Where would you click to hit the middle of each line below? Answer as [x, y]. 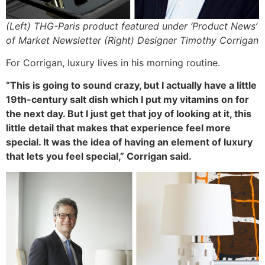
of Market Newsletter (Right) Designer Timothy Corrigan [132, 40]
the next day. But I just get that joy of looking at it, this [129, 114]
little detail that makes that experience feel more [118, 128]
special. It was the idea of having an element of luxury [129, 142]
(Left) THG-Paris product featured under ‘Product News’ [132, 26]
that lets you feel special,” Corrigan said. [99, 156]
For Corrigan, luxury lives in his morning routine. [113, 62]
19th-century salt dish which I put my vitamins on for [127, 100]
